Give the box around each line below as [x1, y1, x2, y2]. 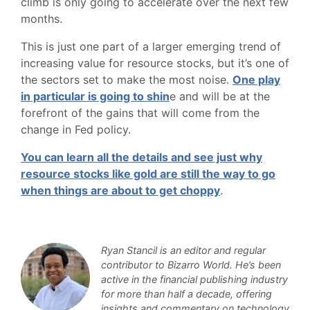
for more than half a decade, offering [101, 288, 272, 300]
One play [232, 73, 280, 86]
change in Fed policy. [21, 122, 134, 136]
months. [21, 12, 66, 26]
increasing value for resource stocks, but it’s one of [21, 56, 289, 70]
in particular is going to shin [21, 89, 170, 103]
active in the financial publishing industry [101, 273, 288, 285]
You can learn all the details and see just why [21, 150, 262, 164]
